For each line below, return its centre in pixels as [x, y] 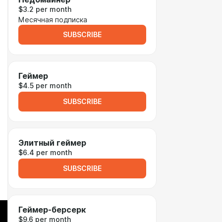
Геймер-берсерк [52, 210]
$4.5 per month [45, 86]
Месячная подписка [53, 20]
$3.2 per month [45, 9]
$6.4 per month [45, 153]
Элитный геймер [52, 143]
